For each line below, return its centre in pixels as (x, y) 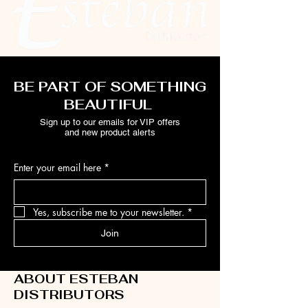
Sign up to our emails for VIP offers (110, 122)
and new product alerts (110, 132)
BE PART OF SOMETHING (110, 86)
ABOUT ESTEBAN (76, 278)
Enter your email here (57, 167)
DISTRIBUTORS (69, 294)
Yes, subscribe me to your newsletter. (109, 212)
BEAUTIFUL (110, 104)
